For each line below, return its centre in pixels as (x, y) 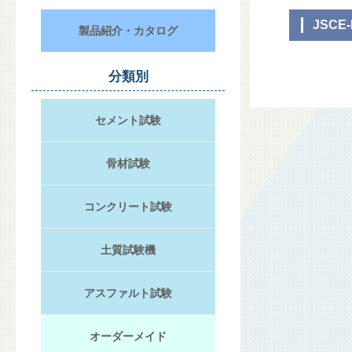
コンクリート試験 (128, 207)
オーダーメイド (128, 336)
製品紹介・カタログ (128, 31)
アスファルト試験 (128, 293)
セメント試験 (128, 120)
